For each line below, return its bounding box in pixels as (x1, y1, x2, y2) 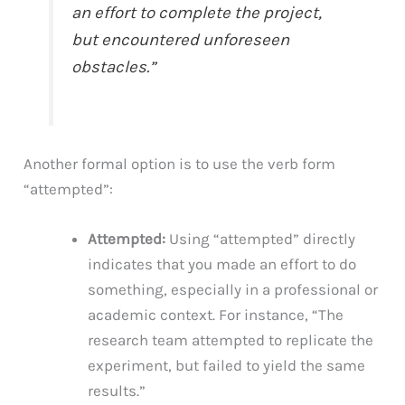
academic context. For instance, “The (88, 306, 344, 325)
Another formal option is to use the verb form (24, 155, 336, 174)
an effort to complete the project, (71, 3, 323, 24)
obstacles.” (71, 57, 156, 78)
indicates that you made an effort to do (88, 255, 357, 274)
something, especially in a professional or (88, 280, 379, 299)
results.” (88, 381, 146, 400)
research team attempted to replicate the (88, 331, 374, 350)
